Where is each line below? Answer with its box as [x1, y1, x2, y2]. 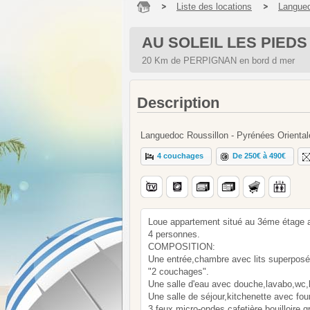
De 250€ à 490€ [232, 152, 286, 161]
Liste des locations [176, 1, 252, 12]
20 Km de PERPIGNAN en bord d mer [142, 55, 295, 66]
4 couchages [157, 152, 204, 161]
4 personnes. [148, 228, 200, 239]
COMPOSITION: [148, 241, 215, 252]
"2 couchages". [148, 266, 209, 277]
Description [137, 94, 219, 111]
